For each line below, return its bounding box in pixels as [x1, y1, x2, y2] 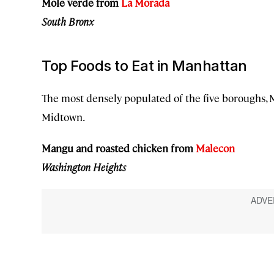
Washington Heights [42, 160, 126, 174]
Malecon [196, 141, 235, 155]
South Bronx [42, 14, 94, 28]
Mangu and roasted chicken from [42, 141, 196, 155]
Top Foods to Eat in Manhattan [42, 56, 247, 75]
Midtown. [42, 109, 85, 124]
